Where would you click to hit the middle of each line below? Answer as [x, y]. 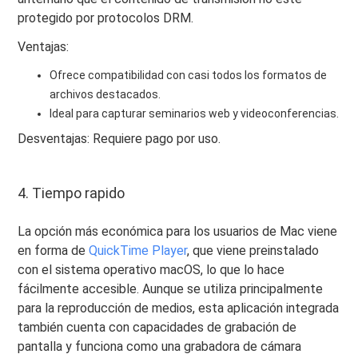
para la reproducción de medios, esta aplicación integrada [179, 308]
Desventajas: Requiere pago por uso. [119, 138]
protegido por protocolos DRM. [106, 18]
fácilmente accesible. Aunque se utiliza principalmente [171, 288]
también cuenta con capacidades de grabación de [157, 327]
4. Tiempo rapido [72, 193]
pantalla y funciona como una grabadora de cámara [160, 346]
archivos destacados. [105, 94]
